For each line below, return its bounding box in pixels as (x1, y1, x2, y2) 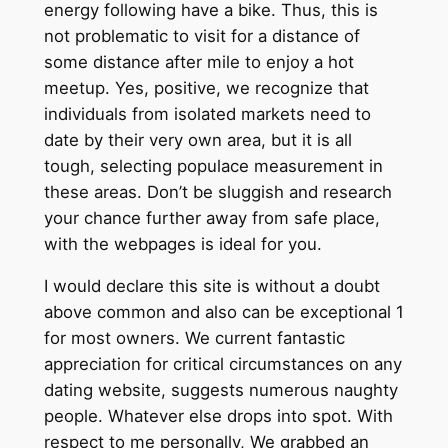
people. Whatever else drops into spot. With (43, 406, 393, 427)
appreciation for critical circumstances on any (43, 354, 402, 375)
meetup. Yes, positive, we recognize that (43, 77, 369, 98)
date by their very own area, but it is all (43, 129, 352, 150)
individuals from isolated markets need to (43, 103, 371, 124)
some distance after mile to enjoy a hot (43, 51, 354, 72)
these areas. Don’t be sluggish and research (43, 181, 392, 202)
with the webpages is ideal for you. (43, 233, 322, 254)
